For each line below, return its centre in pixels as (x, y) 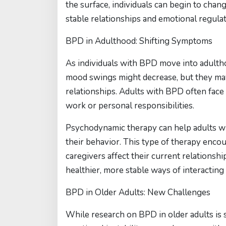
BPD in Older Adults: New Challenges (138, 192)
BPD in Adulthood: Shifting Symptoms (139, 41)
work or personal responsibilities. (130, 106)
